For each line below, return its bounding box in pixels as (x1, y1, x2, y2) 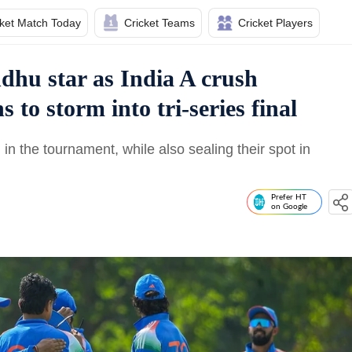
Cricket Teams (124, 16, 195, 29)
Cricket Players (238, 16, 313, 29)
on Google (271, 203, 307, 211)
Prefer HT (271, 193, 306, 201)
